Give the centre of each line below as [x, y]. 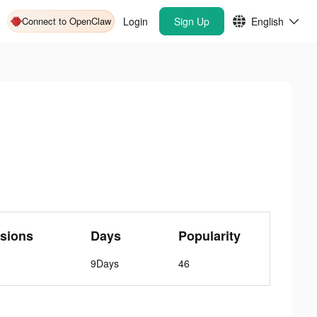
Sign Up [192, 21]
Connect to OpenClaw [67, 21]
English [267, 21]
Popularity [210, 236]
